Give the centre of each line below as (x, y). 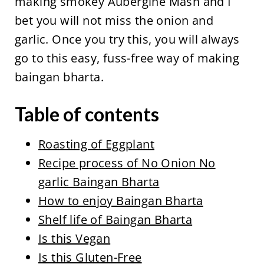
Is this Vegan (74, 238)
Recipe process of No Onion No (127, 163)
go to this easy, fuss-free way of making (127, 58)
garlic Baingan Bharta (99, 182)
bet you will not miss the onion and (114, 20)
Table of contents (87, 114)
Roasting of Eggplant (96, 144)
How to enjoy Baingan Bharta (121, 201)
